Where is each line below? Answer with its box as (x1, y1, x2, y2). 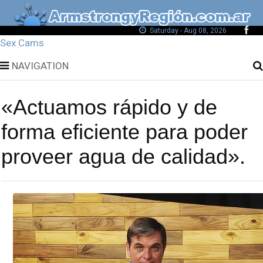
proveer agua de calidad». (1, 144, 245, 168)
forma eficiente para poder (1, 119, 248, 144)
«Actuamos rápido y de (1, 95, 217, 119)
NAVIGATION (12, 59, 69, 72)
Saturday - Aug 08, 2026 (148, 26, 227, 35)
